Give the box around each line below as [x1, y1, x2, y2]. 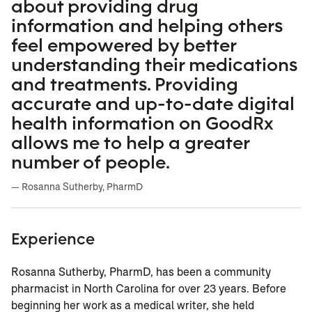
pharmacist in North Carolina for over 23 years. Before [11, 281, 286, 297]
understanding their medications [11, 52, 297, 77]
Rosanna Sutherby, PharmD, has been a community [11, 265, 271, 280]
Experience [11, 228, 95, 249]
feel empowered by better [11, 33, 236, 57]
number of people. [11, 150, 170, 174]
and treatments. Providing [11, 72, 238, 96]
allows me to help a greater [11, 130, 249, 155]
